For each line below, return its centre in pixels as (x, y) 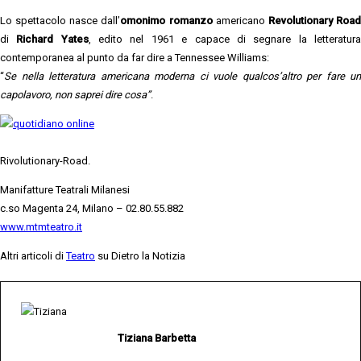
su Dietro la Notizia (140, 255)
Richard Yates (52, 39)
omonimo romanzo (166, 20)
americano (240, 20)
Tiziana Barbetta (157, 338)
